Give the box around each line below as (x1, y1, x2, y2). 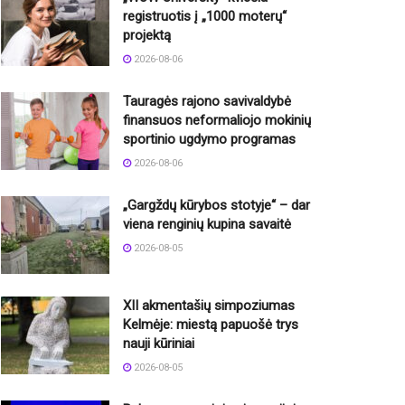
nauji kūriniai (123, 334, 194, 352)
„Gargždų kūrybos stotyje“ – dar (123, 197, 310, 213)
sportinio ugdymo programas (123, 131, 296, 147)
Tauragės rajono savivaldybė (123, 93, 291, 109)
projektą (123, 27, 171, 43)
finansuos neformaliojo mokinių (123, 112, 311, 128)
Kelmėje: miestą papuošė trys (123, 316, 298, 333)
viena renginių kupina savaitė (123, 216, 291, 232)
